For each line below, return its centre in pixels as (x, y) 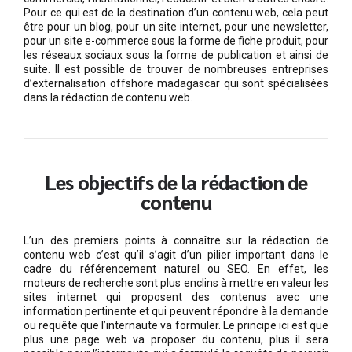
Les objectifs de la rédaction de (176, 181)
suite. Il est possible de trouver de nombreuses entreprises (176, 69)
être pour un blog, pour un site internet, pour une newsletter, (176, 26)
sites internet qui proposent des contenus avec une (176, 297)
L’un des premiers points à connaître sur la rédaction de (176, 240)
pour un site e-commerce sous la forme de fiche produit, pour (176, 40)
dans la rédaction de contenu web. (108, 97)
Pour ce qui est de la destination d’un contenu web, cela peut (176, 12)
